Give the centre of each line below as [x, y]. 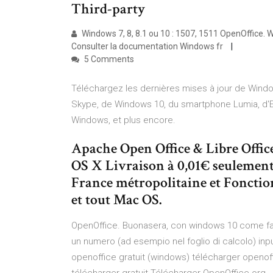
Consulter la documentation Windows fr [148, 46]
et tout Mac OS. [116, 200]
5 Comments [108, 59]
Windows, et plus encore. [123, 120]
